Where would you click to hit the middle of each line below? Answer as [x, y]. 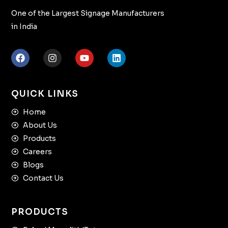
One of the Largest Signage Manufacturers [88, 13]
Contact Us [43, 178]
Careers [37, 152]
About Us [40, 125]
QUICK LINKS [45, 94]
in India [24, 27]
